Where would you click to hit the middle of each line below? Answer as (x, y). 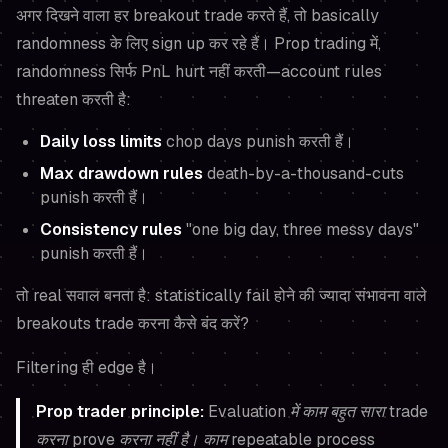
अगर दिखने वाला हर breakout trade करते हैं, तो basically (197, 15)
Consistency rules (111, 229)
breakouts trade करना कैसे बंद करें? (132, 323)
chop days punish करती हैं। (258, 141)
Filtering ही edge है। (86, 367)
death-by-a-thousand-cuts (303, 173)
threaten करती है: (73, 99)
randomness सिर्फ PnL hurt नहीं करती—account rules (199, 71)
